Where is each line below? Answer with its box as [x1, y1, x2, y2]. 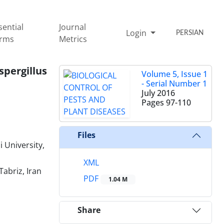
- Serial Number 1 [141, 77, 207, 89]
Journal [59, 21, 86, 32]
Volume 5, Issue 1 [141, 68, 207, 79]
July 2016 [141, 87, 175, 98]
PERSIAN [176, 28, 204, 37]
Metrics [59, 33, 87, 44]
